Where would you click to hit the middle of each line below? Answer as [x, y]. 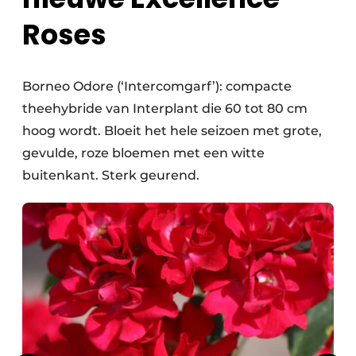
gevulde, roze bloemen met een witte [143, 153]
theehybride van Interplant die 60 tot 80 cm [165, 109]
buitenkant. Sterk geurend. [111, 176]
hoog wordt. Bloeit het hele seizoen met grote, [172, 131]
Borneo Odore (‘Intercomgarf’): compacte [157, 87]
